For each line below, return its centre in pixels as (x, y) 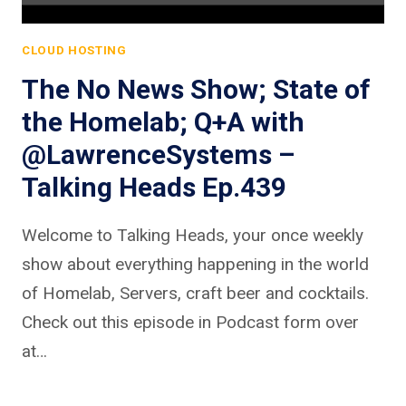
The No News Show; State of (196, 89)
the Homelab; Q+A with (163, 121)
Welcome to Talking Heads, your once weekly (193, 235)
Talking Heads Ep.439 (154, 187)
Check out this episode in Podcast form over (190, 322)
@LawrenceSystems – (158, 154)
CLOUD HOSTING (74, 51)
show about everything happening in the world (195, 264)
